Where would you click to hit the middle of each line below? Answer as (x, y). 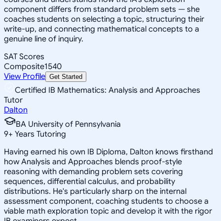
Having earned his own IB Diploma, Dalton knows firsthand (109, 152)
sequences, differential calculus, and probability (90, 181)
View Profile (25, 76)
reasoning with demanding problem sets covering (93, 171)
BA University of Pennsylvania (68, 124)
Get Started (66, 76)
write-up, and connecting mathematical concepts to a (102, 29)
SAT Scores (24, 56)
